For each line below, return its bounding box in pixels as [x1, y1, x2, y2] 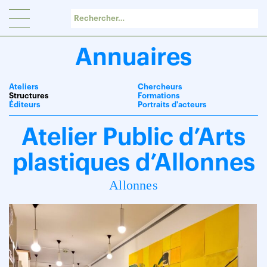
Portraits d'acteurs [137, 101, 207, 108]
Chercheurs [137, 83, 182, 91]
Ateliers [9, 83, 39, 91]
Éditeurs [9, 101, 41, 108]
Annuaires [75, 45, 192, 69]
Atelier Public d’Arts [21, 125, 246, 149]
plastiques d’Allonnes [12, 151, 255, 175]
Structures [9, 92, 49, 100]
